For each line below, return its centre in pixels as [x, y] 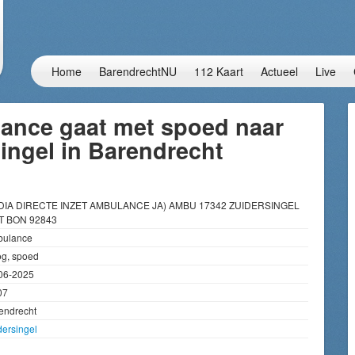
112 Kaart [219, 71]
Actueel [279, 71]
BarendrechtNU [138, 71]
